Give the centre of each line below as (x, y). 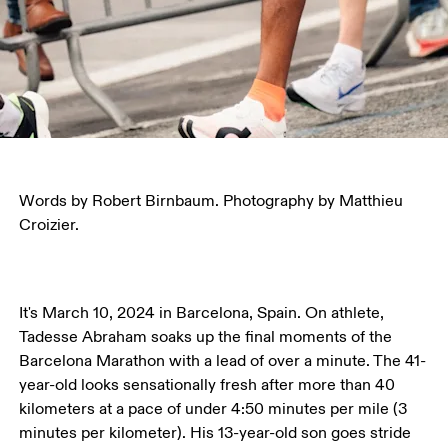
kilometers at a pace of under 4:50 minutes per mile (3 (215, 408)
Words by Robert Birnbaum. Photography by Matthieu (213, 200)
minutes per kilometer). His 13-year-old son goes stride (217, 432)
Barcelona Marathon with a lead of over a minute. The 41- (223, 360)
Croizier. (49, 224)
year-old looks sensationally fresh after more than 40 (209, 384)
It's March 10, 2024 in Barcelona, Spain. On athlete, (204, 312)
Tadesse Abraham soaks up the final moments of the (208, 336)
